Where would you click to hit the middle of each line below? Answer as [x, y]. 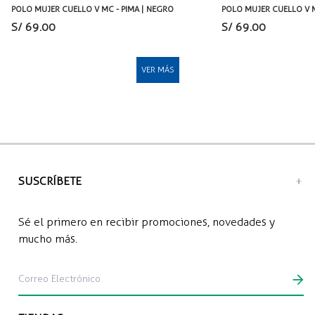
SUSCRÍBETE [50, 181]
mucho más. [48, 238]
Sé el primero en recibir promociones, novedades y [147, 221]
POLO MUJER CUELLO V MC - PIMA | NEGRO [92, 9]
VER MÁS [157, 69]
